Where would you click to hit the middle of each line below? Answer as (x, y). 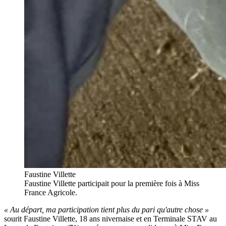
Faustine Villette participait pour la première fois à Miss (112, 184)
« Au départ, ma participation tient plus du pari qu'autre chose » (106, 210)
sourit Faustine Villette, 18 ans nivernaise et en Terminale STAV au (110, 219)
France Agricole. (51, 193)
